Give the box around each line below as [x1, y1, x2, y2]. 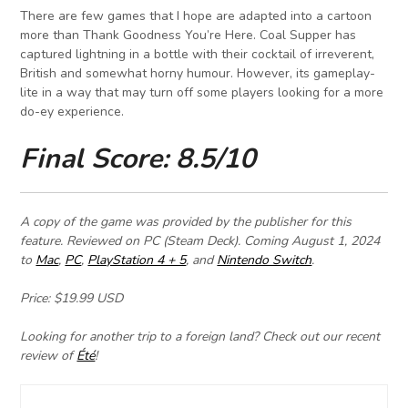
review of [20, 347, 77, 365]
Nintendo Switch [217, 251, 312, 270]
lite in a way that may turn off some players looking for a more [20, 84, 384, 102]
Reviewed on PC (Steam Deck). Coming [66, 232, 292, 250]
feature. [20, 232, 67, 250]
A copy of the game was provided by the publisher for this [20, 213, 352, 231]
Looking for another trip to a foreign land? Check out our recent [20, 328, 381, 346]
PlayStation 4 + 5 [87, 251, 187, 270]
